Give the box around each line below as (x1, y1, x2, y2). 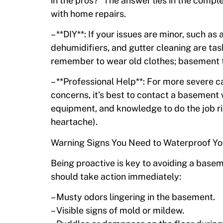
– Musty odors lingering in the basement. (51, 192, 215, 203)
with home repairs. (51, 8, 126, 19)
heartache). (51, 116, 98, 127)
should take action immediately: (51, 171, 181, 182)
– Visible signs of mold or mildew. (51, 205, 184, 216)
